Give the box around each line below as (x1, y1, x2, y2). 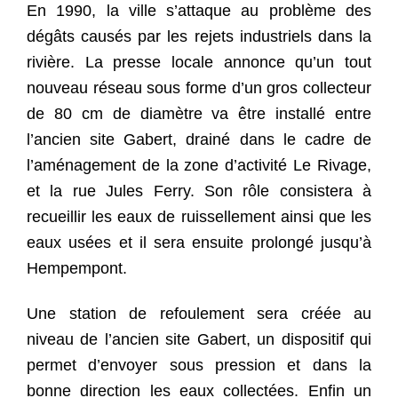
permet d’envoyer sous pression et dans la (27, 356, 371, 375)
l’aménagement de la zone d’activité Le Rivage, (27, 155, 371, 174)
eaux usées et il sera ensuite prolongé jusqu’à (27, 233, 371, 251)
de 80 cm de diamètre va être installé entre (27, 104, 371, 123)
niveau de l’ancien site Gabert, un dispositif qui (27, 330, 371, 349)
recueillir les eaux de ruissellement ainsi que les (27, 207, 371, 226)
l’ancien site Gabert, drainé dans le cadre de (27, 130, 371, 148)
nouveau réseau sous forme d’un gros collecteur (27, 78, 371, 97)
